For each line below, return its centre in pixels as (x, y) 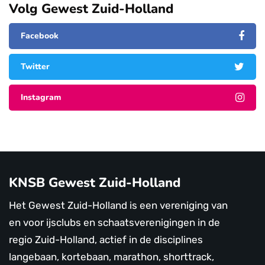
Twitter (35, 67)
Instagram (41, 98)
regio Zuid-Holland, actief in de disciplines (106, 240)
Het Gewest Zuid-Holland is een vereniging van (118, 206)
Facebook (40, 36)
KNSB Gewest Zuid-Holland (95, 183)
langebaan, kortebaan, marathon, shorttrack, (112, 257)
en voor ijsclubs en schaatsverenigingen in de (114, 223)
